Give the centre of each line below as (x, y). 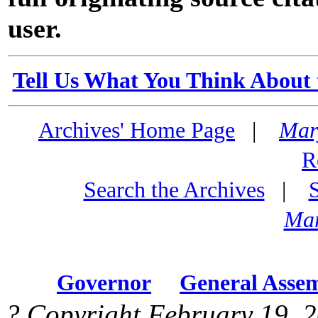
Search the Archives (174, 190)
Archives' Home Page (137, 131)
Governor (104, 283)
